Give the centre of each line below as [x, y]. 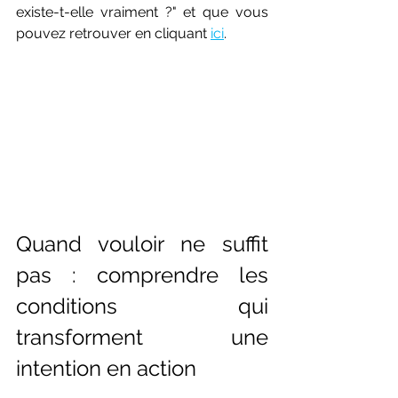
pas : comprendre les [142, 275]
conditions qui [142, 306]
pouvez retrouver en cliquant [111, 33]
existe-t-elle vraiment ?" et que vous [142, 12]
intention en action [106, 369]
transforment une [142, 338]
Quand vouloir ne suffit [142, 244]
